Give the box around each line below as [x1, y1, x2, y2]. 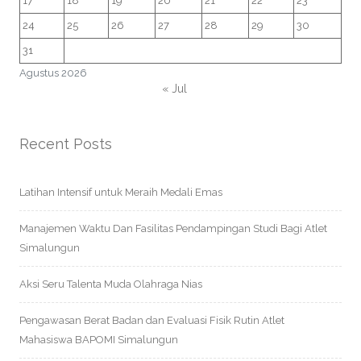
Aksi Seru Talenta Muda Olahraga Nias [19, 278, 202, 290]
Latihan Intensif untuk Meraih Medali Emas [19, 186, 222, 198]
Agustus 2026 [19, 67, 87, 79]
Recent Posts [19, 135, 112, 152]
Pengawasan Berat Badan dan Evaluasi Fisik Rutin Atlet [19, 314, 284, 326]
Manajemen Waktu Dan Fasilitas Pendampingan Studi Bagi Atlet [19, 222, 327, 234]
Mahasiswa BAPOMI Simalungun [19, 334, 178, 346]
